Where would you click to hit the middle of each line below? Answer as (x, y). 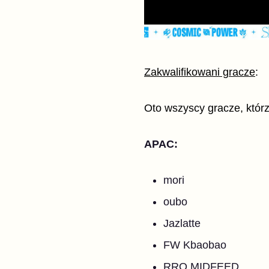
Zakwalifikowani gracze (200, 72)
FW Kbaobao (195, 245)
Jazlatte (182, 223)
